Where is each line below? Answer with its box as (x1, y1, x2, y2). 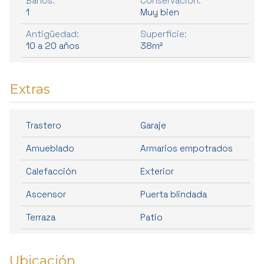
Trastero (26, 119, 61, 131)
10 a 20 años (26, 39, 80, 51)
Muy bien (140, 6, 179, 18)
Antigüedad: (26, 28, 79, 39)
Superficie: (140, 28, 187, 39)
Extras (9, 80, 50, 97)
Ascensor (26, 188, 66, 200)
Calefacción (26, 165, 77, 177)
